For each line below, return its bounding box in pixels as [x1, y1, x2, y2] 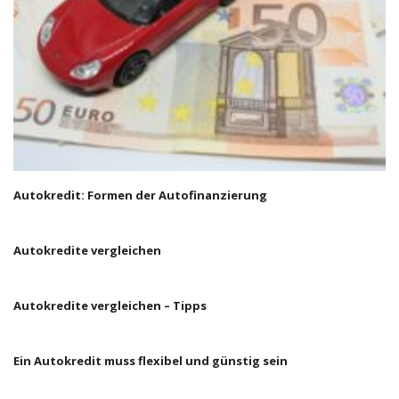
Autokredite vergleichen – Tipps [13, 297, 207, 313]
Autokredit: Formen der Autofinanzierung [13, 187, 267, 203]
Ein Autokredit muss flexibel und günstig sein [13, 353, 288, 369]
